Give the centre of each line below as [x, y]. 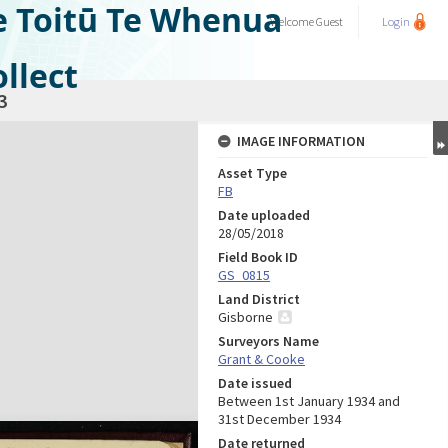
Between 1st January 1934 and [309, 401]
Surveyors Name [268, 341]
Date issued [255, 383]
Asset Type [252, 173]
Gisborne [245, 317]
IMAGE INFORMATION [301, 141]
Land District [259, 299]
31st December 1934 [279, 419]
